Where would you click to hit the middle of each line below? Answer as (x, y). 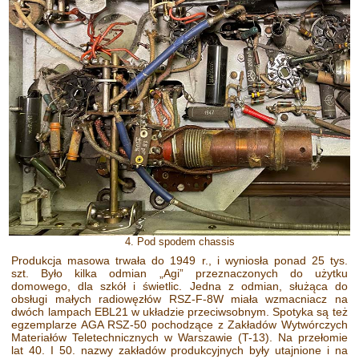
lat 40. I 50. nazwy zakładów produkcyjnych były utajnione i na (179, 351)
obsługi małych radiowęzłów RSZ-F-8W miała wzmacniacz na (179, 299)
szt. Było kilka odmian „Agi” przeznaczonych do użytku (179, 274)
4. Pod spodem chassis (179, 242)
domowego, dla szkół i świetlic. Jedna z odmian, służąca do (179, 286)
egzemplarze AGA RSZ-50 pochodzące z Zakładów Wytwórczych (179, 325)
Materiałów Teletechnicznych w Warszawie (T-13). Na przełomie (179, 338)
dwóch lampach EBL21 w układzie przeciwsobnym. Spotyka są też (179, 312)
